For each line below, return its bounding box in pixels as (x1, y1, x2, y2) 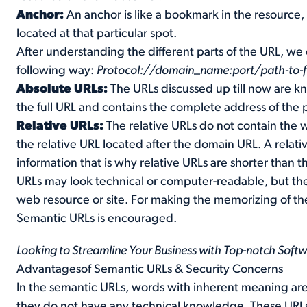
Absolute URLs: (16, 82, 111, 96)
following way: (16, 64, 97, 77)
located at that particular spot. (16, 27, 177, 40)
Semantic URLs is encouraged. (16, 212, 177, 225)
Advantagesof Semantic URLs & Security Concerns (16, 262, 284, 276)
